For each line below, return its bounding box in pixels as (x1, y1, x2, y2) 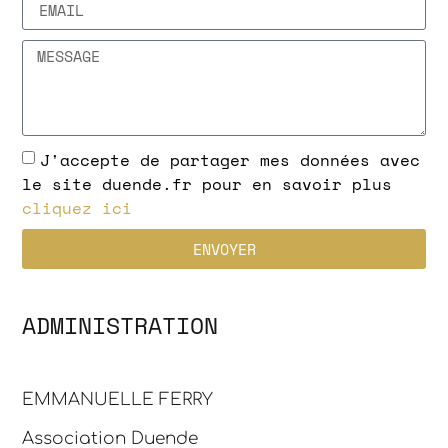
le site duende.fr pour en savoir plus (22, 171, 393, 196)
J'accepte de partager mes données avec (40, 147, 421, 172)
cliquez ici (22, 195, 133, 220)
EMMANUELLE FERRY (22, 390, 214, 409)
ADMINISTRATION (22, 308, 219, 342)
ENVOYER (192, 237, 256, 260)
